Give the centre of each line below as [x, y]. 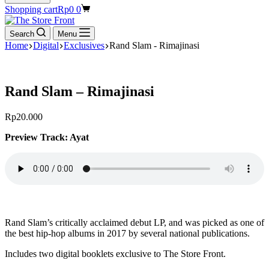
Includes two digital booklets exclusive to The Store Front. [115, 253]
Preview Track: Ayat [48, 137]
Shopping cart [31, 9]
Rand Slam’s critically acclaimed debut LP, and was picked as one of [134, 222]
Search [22, 34]
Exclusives [84, 45]
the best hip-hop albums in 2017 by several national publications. [127, 233]
